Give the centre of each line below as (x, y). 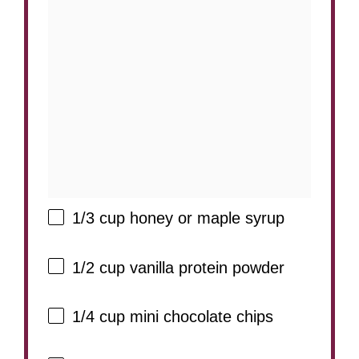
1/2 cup (99, 267)
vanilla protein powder (205, 267)
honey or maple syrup (205, 218)
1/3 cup (99, 218)
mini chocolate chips (199, 317)
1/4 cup (99, 317)
